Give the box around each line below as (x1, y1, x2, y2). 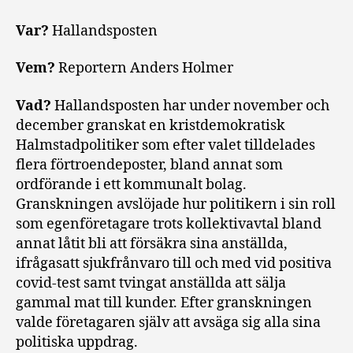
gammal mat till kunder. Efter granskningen (16, 293, 312, 312)
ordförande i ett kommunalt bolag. (16, 175, 247, 194)
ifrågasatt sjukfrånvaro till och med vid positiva (16, 254, 332, 273)
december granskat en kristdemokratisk (16, 116, 285, 135)
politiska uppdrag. (16, 333, 138, 351)
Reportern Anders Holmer (55, 59, 233, 78)
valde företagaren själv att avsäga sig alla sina (16, 313, 321, 332)
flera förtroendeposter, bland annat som (16, 155, 283, 174)
